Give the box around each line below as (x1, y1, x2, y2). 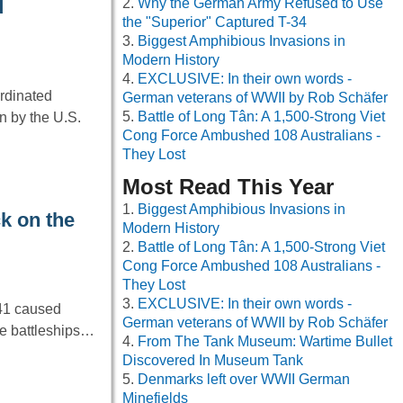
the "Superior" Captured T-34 (122, 14, 307, 31)
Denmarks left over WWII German (138, 372, 350, 388)
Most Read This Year (122, 175, 334, 200)
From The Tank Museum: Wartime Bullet (138, 334, 392, 350)
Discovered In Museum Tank (122, 353, 303, 369)
